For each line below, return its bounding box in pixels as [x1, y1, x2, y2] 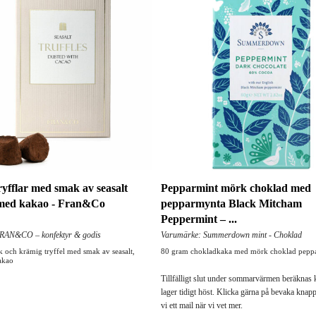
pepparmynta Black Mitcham [161, 197, 302, 210]
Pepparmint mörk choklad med [161, 182, 311, 195]
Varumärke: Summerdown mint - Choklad [161, 230, 302, 241]
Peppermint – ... [161, 213, 237, 226]
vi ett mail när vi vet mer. [161, 300, 243, 311]
